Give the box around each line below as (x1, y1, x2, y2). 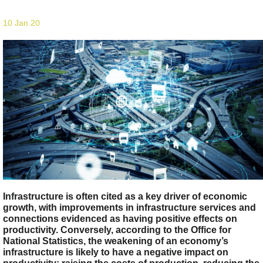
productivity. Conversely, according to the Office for (3, 224, 231, 235)
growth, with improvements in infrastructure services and (3, 201, 256, 213)
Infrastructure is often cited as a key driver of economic (3, 190, 247, 201)
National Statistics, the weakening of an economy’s (3, 235, 228, 246)
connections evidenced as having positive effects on (3, 213, 237, 224)
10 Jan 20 (3, 18, 40, 28)
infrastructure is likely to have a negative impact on (3, 246, 228, 257)
